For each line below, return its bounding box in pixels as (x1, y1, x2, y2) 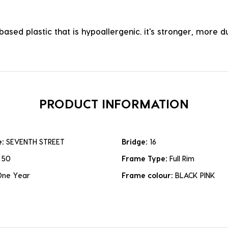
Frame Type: (122, 154, 169, 163)
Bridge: (122, 137, 150, 147)
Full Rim (169, 154, 194, 163)
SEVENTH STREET (6, 137, 65, 147)
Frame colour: (122, 171, 175, 180)
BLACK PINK (175, 171, 215, 180)
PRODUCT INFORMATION (39, 96, 189, 111)
